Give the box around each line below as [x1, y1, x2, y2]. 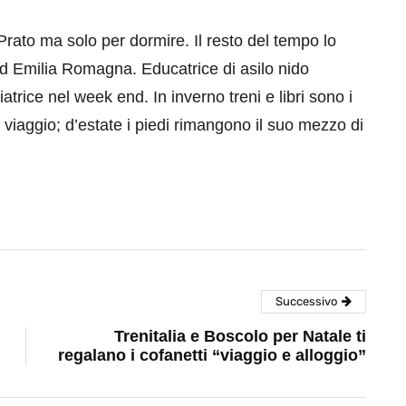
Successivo [275, 295, 337, 309]
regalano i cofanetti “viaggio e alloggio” [58, 346, 366, 365]
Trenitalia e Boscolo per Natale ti [114, 327, 366, 346]
